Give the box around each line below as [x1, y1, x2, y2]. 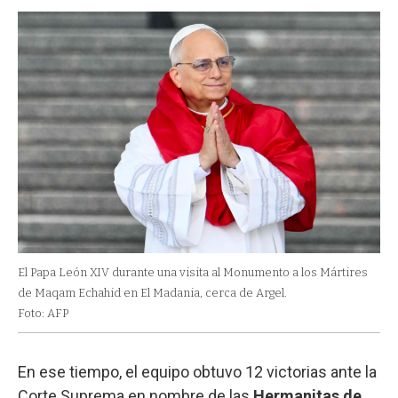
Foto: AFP [18, 306, 68, 320]
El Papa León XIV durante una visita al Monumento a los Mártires [18, 265, 368, 279]
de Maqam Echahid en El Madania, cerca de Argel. [18, 285, 287, 299]
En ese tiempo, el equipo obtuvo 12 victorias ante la [18, 362, 377, 381]
